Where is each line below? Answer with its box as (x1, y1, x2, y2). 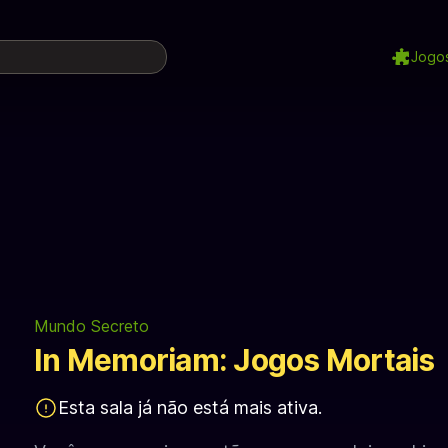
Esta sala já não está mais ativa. (58, 397, 322, 418)
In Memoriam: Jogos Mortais (34, 342, 435, 378)
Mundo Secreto (34, 316, 149, 336)
